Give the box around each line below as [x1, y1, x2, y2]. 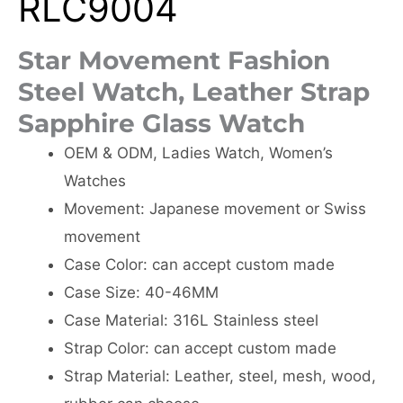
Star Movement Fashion [18, 45, 330, 76]
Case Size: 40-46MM [64, 283, 219, 301]
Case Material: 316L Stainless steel [64, 311, 318, 329]
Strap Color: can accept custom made [64, 339, 336, 357]
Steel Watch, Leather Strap [18, 76, 370, 107]
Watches [64, 172, 126, 190]
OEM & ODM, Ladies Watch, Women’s [64, 144, 333, 162]
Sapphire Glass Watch [18, 108, 305, 139]
